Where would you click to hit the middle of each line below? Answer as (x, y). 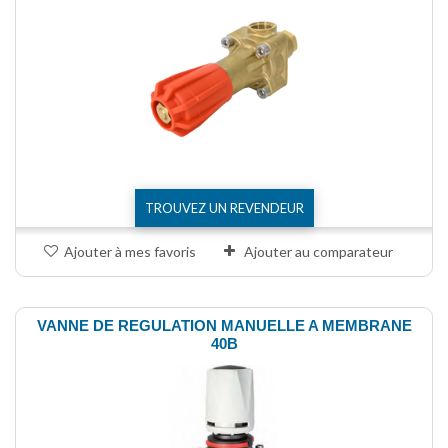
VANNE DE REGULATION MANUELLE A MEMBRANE (224, 325)
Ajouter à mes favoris (130, 251)
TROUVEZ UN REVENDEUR (224, 207)
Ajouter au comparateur (318, 251)
